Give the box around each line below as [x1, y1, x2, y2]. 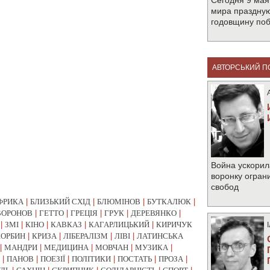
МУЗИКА [135, 243, 168, 252]
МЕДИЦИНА [44, 243, 89, 252]
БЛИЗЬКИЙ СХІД [30, 197, 90, 206]
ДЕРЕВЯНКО [131, 209, 177, 218]
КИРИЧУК [156, 220, 192, 229]
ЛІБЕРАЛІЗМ [63, 231, 108, 240]
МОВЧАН [95, 243, 128, 252]
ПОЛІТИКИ [72, 254, 111, 263]
